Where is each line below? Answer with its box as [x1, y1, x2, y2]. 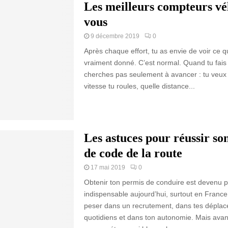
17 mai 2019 [90, 163, 125, 171]
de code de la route [83, 146, 182, 160]
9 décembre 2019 [90, 33, 139, 40]
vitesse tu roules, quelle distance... [83, 82, 195, 90]
